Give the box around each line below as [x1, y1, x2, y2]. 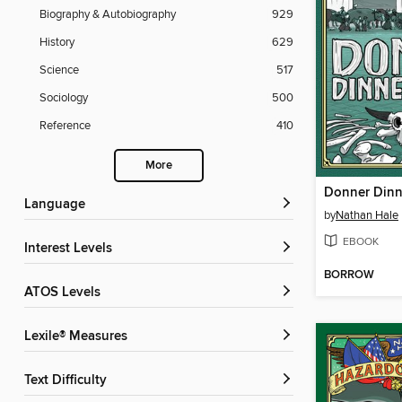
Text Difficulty [31, 372, 107, 389]
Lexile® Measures [31, 328, 127, 345]
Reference [39, 118, 91, 134]
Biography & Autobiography [39, 7, 176, 22]
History [39, 35, 74, 50]
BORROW [324, 267, 374, 284]
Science [39, 63, 79, 78]
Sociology [39, 91, 88, 106]
